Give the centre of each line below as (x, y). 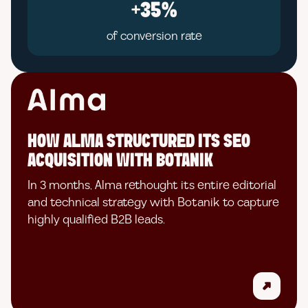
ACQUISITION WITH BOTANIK (120, 161)
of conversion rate (154, 36)
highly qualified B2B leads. (96, 220)
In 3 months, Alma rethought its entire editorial (152, 185)
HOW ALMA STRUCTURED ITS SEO (139, 142)
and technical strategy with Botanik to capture (153, 202)
